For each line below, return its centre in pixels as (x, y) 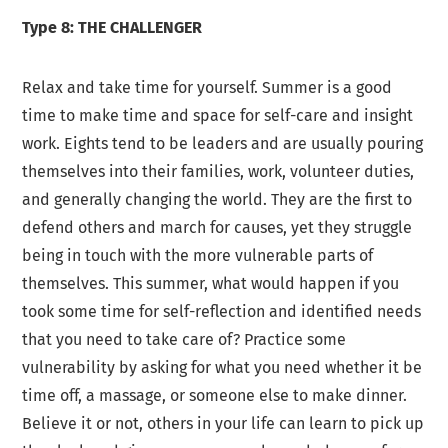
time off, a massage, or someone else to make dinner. (215, 396)
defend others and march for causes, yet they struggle (217, 228)
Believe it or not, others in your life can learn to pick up (223, 424)
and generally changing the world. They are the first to (217, 200)
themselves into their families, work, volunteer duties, (218, 172)
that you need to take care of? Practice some (184, 340)
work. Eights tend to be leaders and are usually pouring (223, 144)
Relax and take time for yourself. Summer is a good (207, 88)
